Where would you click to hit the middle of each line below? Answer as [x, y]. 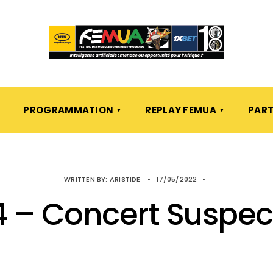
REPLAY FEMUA [181, 110]
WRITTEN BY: [87, 179]
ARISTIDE [125, 179]
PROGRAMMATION [69, 110]
